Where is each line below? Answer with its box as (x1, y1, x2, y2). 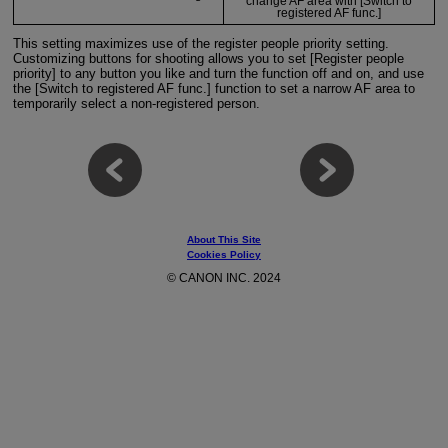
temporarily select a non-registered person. (12, 96, 260, 112)
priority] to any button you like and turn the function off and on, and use (12, 66, 424, 82)
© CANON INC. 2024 (167, 271, 281, 284)
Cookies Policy (187, 248, 261, 260)
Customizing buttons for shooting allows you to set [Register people (12, 51, 404, 67)
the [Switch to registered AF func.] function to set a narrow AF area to (12, 81, 415, 97)
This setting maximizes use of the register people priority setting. (12, 36, 389, 52)
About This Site (187, 233, 261, 245)
